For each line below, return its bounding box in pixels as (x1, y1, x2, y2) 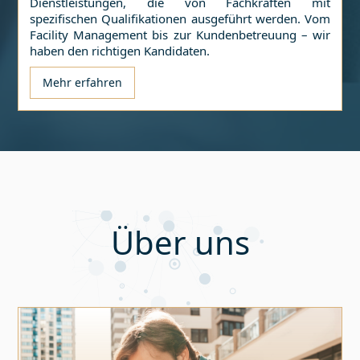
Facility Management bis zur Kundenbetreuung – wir (30, 27, 330, 43)
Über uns (110, 220, 250, 264)
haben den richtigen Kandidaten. (30, 43, 211, 59)
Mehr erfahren (43, 75, 123, 90)
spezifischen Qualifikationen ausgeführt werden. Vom (30, 10, 330, 27)
